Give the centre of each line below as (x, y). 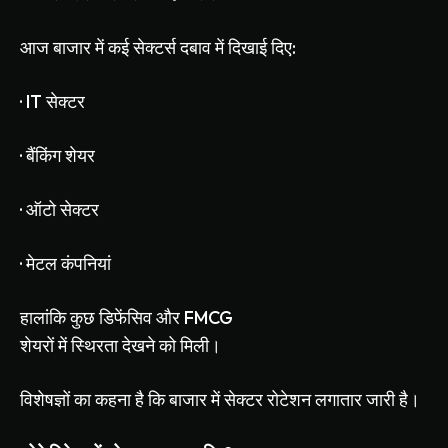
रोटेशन (289, 400)
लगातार (338, 400)
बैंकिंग (43, 156)
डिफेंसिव (125, 318)
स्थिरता (94, 346)
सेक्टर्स (154, 48)
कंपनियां (86, 264)
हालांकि (43, 318)
